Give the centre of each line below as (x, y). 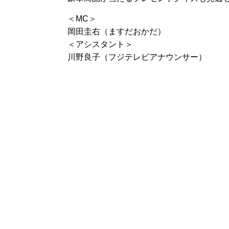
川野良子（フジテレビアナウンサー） (137, 57)
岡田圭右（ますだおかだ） (117, 31)
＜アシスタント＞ (100, 44)
